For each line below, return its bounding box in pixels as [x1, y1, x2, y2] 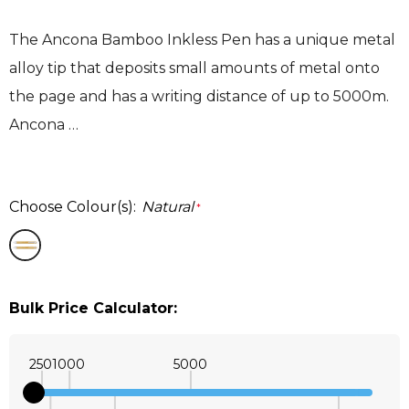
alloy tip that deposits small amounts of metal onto [9, 59, 380, 78]
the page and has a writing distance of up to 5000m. [9, 88, 389, 106]
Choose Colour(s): [9, 198, 136, 216]
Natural [142, 198, 194, 216]
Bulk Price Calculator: [9, 299, 177, 318]
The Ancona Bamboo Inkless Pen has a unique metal [9, 31, 395, 49]
